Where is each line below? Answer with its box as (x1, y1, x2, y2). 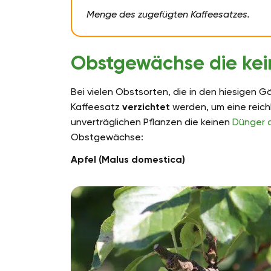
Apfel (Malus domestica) (71, 154, 185, 166)
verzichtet (122, 101, 170, 113)
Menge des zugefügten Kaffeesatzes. (87, 8, 250, 21)
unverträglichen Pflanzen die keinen (71, 116, 232, 128)
